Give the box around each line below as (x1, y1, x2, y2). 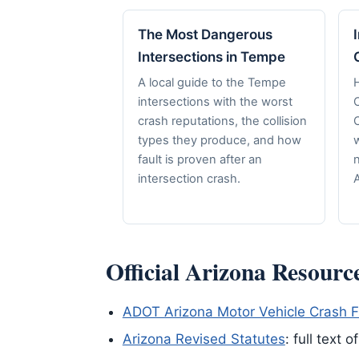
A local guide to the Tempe (138, 75, 287, 90)
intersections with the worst (138, 94, 293, 109)
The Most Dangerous (138, 26, 273, 43)
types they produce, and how (138, 132, 302, 147)
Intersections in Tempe (138, 49, 286, 66)
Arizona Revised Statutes (122, 331, 285, 348)
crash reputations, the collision (138, 113, 308, 128)
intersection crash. (138, 171, 241, 186)
